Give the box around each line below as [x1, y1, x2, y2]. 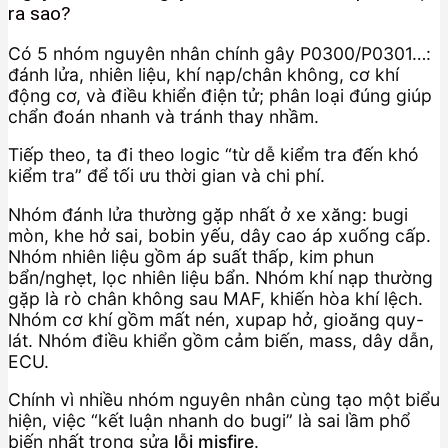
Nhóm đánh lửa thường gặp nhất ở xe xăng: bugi [8, 203, 408, 225]
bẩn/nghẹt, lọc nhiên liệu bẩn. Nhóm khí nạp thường [8, 266, 433, 288]
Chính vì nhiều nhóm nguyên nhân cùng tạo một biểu [8, 389, 440, 411]
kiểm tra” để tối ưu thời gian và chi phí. [8, 165, 325, 187]
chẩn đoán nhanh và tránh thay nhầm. [8, 105, 319, 127]
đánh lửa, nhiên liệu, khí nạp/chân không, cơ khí [8, 63, 399, 85]
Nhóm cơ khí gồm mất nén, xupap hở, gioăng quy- [8, 308, 424, 330]
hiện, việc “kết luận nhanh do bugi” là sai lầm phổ [8, 410, 411, 432]
